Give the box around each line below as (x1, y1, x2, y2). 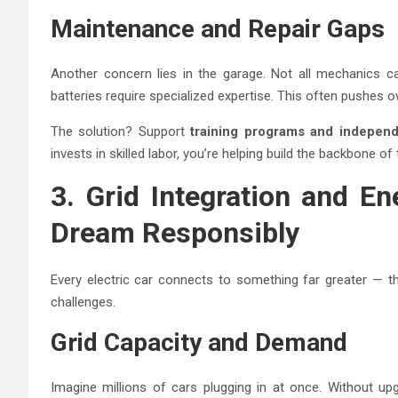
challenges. (51, 293, 115, 310)
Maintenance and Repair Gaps (51, 13, 385, 44)
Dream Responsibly (51, 215, 299, 250)
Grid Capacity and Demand (51, 327, 347, 357)
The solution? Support (51, 123, 191, 139)
